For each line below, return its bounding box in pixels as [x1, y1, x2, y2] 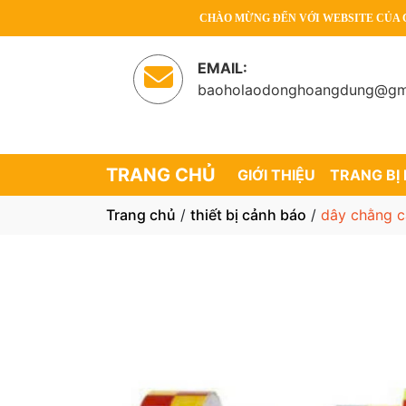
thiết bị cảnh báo [190, 206, 306, 224]
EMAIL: [198, 59, 247, 77]
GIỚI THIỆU [237, 166, 315, 184]
